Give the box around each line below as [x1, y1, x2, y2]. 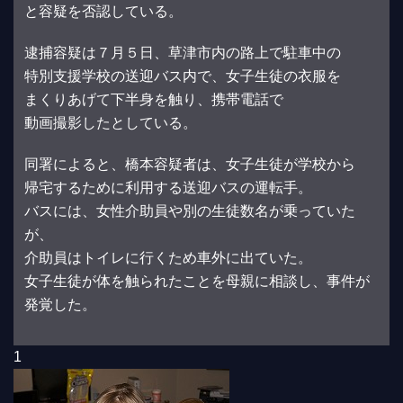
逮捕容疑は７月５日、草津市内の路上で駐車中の [24, 44, 341, 60]
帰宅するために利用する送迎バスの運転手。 [24, 179, 312, 195]
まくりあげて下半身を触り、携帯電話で [24, 91, 283, 107]
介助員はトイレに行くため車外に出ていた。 [24, 249, 312, 265]
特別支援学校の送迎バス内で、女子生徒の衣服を [24, 67, 341, 84]
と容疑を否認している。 [24, 3, 183, 19]
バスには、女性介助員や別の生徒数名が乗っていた [24, 202, 355, 219]
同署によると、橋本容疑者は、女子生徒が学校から [24, 156, 355, 172]
